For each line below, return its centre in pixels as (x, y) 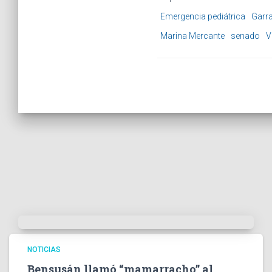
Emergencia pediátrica (203, 17)
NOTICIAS (44, 250)
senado (245, 36)
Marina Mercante (192, 36)
